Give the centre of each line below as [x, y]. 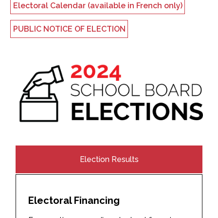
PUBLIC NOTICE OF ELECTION [69, 29]
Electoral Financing [74, 201]
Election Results [109, 160]
